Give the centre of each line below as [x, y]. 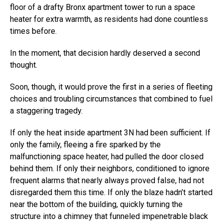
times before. [33, 31]
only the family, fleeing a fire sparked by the [85, 144]
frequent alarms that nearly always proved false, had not [107, 180]
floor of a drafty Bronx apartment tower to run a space [103, 7]
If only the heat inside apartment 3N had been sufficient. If [110, 132]
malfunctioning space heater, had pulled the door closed [107, 156]
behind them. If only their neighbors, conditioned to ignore [110, 168]
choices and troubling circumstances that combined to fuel [111, 99]
